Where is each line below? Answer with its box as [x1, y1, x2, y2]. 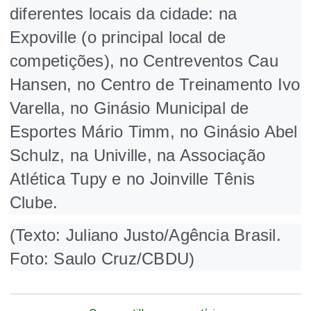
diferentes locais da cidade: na [10, 3, 237, 23]
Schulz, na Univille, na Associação [10, 145, 266, 165]
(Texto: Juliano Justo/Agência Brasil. [10, 225, 281, 244]
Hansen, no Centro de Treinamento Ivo [10, 74, 301, 94]
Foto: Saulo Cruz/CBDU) [10, 249, 195, 268]
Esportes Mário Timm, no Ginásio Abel [10, 121, 298, 141]
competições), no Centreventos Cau [10, 51, 278, 70]
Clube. [10, 192, 58, 212]
